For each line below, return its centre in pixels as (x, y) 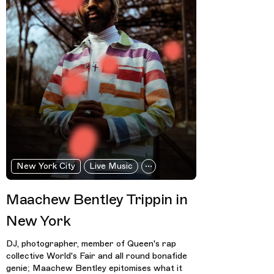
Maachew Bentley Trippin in (97, 199)
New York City (46, 166)
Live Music (111, 166)
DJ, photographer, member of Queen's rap (91, 243)
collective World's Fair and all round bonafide (97, 256)
